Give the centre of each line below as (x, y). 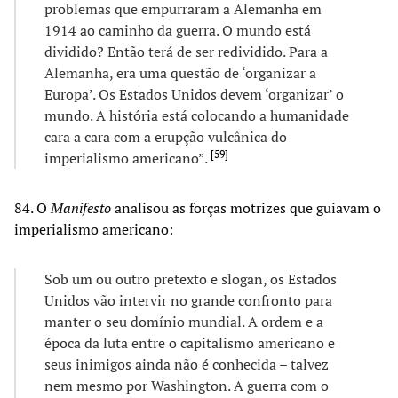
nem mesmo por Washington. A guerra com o (187, 385)
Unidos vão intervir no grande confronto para (188, 300)
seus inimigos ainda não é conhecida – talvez (187, 364)
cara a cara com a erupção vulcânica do (166, 136)
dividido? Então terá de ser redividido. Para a (186, 51)
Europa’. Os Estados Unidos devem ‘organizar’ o (194, 94)
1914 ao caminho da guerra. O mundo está (178, 30)
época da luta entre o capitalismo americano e (190, 342)
